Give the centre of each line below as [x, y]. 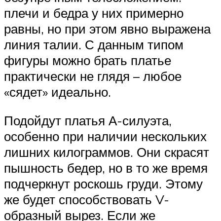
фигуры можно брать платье [88, 60]
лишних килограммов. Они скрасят [107, 152]
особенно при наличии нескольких [105, 136]
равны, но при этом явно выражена [107, 29]
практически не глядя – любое [93, 76]
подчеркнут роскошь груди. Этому [103, 183]
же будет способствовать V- [87, 199]
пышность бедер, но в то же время [106, 167]
